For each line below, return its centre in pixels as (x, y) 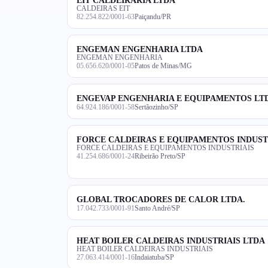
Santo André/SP (157, 208)
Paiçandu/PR (153, 16)
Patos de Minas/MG (163, 66)
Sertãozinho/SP (156, 107)
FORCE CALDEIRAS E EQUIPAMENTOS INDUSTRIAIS (165, 147)
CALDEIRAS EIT (103, 8)
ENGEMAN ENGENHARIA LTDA (140, 49)
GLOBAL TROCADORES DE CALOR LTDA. (161, 199)
